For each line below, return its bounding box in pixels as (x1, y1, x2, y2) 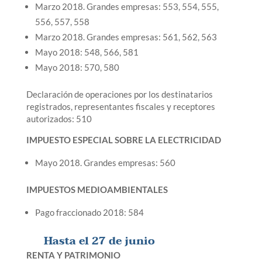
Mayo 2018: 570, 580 (35, 62, 119, 73)
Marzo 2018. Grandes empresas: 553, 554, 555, (35, 1, 219, 12)
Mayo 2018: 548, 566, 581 (35, 47, 139, 57)
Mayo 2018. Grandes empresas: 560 (35, 157, 175, 168)
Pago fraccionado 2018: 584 (35, 207, 144, 218)
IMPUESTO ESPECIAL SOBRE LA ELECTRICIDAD (26, 135, 221, 145)
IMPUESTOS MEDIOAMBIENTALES (26, 184, 168, 195)
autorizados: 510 (26, 113, 92, 124)
